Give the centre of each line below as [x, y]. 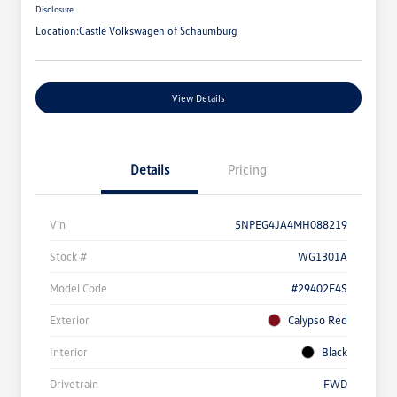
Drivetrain [74, 384]
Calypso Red [318, 320]
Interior [69, 352]
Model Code [78, 288]
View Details [198, 98]
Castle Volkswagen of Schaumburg [158, 31]
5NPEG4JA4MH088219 [291, 225]
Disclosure [54, 9]
